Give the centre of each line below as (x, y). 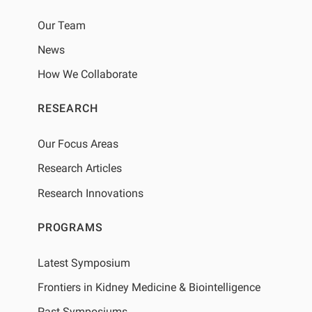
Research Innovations (90, 193)
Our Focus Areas (78, 144)
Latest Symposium (84, 263)
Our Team (61, 25)
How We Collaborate (87, 75)
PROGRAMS (70, 227)
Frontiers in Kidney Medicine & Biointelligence (149, 288)
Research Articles (79, 169)
